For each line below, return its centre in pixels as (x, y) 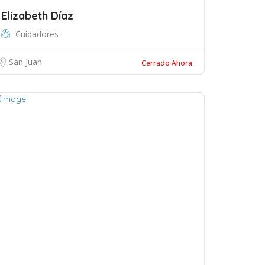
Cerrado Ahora (167, 63)
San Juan (25, 62)
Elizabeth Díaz (37, 16)
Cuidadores (37, 34)
